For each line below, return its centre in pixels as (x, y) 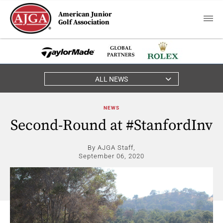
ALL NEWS (111, 79)
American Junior (85, 14)
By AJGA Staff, (111, 148)
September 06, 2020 (111, 156)
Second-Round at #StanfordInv (111, 125)
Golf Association (84, 22)
